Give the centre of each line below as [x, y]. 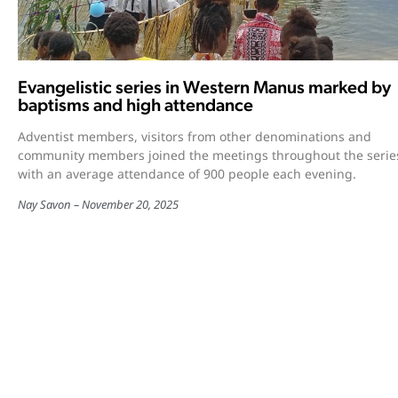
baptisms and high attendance [135, 104]
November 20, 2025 [130, 204]
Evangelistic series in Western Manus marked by [204, 87]
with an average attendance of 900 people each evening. [187, 173]
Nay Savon [44, 204]
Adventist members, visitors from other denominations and [195, 136]
